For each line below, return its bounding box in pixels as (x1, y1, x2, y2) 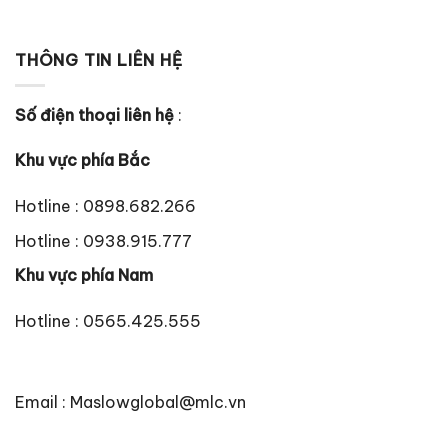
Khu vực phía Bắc (15, 150, 150, 171)
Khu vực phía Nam (15, 265, 153, 286)
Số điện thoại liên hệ (15, 104, 174, 125)
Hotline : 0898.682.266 (15, 196, 196, 217)
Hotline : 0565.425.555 (15, 311, 201, 332)
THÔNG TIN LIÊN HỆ (15, 50, 183, 71)
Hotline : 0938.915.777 (15, 230, 192, 251)
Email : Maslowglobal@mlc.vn (15, 391, 246, 412)
